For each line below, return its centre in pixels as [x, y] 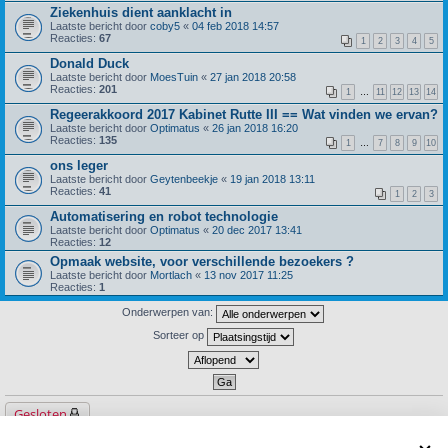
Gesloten [40, 413]
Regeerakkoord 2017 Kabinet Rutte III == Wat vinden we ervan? [244, 114]
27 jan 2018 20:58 [253, 76]
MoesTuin [174, 76]
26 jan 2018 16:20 [255, 127]
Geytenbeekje [184, 178]
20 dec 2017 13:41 [257, 229]
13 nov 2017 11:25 [248, 274]
